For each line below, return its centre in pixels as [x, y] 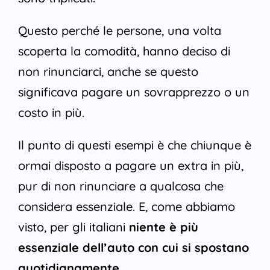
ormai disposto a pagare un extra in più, [130, 166]
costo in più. [51, 113]
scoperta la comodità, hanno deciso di [124, 51]
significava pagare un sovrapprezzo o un [133, 92]
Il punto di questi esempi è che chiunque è [134, 145]
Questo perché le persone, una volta [119, 31]
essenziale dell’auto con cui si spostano [133, 248]
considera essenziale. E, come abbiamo [126, 207]
